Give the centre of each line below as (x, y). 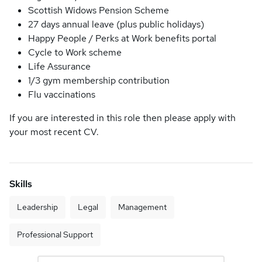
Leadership (37, 207)
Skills (21, 184)
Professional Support (55, 235)
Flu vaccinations (62, 94)
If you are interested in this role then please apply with (123, 118)
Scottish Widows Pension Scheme (99, 10)
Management (142, 207)
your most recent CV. (54, 132)
